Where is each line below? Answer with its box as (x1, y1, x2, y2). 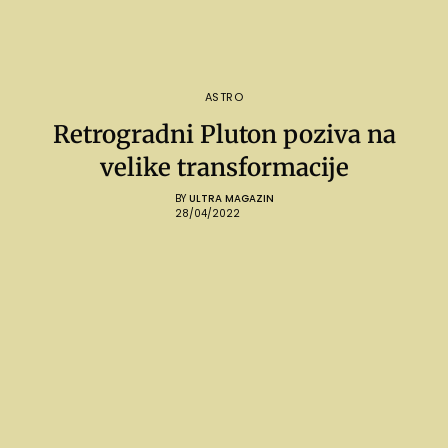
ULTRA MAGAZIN (188, 190, 274, 206)
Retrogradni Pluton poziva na (52, 118, 396, 150)
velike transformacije (99, 151, 349, 183)
